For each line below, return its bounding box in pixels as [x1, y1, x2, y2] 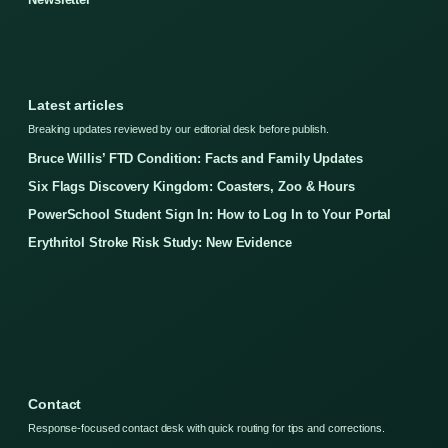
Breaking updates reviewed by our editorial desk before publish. [28, 122, 329, 135]
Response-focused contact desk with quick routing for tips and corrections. [28, 421, 385, 434]
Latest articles [28, 96, 124, 113]
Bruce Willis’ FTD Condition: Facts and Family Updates [28, 150, 363, 166]
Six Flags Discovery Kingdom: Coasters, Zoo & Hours [28, 178, 355, 194]
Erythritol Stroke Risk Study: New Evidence [28, 234, 292, 250]
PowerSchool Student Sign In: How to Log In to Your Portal [28, 206, 392, 222]
